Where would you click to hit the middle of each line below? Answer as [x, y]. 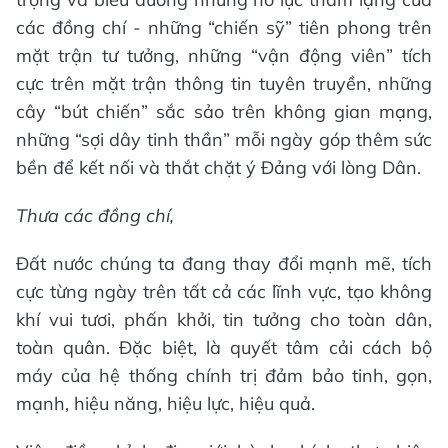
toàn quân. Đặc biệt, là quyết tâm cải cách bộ [224, 347]
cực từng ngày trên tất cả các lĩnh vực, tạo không [224, 291]
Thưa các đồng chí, [95, 215]
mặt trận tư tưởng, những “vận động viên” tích [224, 55]
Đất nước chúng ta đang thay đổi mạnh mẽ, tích [224, 263]
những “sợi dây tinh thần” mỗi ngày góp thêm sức [224, 139]
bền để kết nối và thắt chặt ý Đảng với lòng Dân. [218, 167]
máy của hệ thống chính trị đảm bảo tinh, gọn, [224, 375]
